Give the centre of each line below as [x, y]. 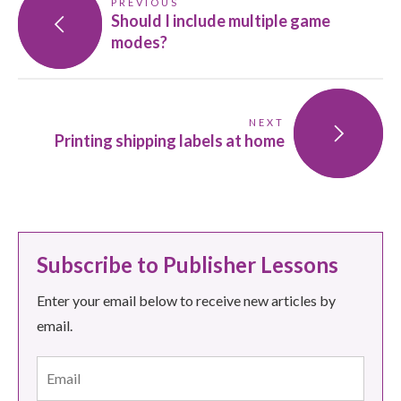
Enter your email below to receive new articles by [186, 301]
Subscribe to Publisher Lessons [188, 265]
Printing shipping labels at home [170, 141]
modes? [140, 43]
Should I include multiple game [221, 21]
